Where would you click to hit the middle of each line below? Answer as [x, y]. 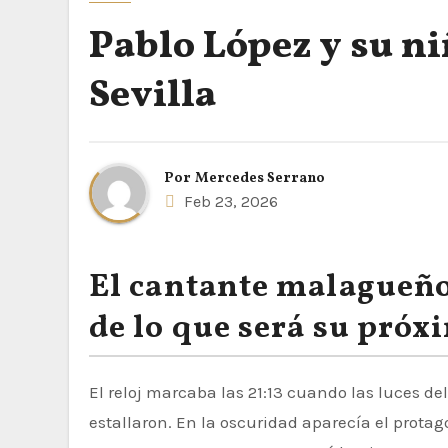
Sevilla [152, 96]
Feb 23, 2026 [229, 201]
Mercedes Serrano [260, 178]
